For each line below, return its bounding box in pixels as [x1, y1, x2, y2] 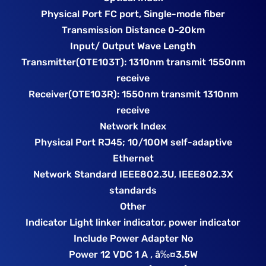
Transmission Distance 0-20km [61, 24, 205, 36]
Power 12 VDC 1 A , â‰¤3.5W [68, 249, 198, 261]
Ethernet [112, 153, 154, 164]
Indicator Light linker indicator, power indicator [26, 217, 240, 229]
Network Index [100, 121, 166, 132]
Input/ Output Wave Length [70, 40, 196, 52]
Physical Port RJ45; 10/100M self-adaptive [34, 137, 232, 148]
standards [109, 185, 157, 197]
